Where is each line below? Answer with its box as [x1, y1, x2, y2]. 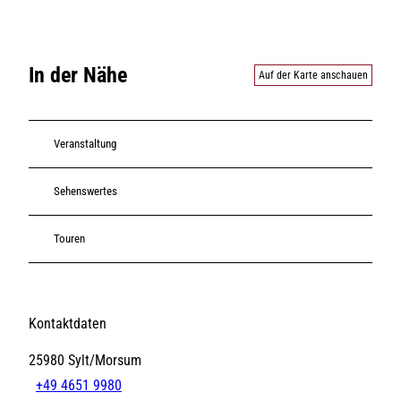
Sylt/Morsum [68, 351, 141, 369]
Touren [54, 232, 85, 246]
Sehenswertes [54, 184, 117, 199]
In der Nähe [29, 62, 127, 88]
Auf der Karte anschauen [259, 68, 368, 81]
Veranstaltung [54, 137, 116, 151]
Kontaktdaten [29, 314, 107, 332]
